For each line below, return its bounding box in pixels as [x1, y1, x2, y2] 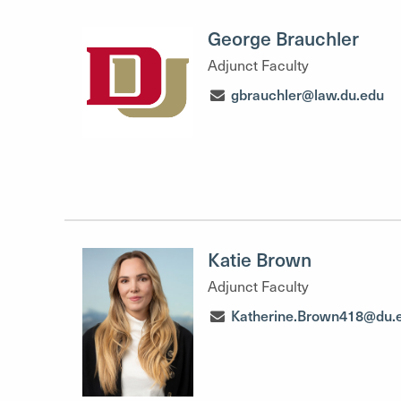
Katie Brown [208, 246, 311, 272]
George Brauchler [208, 25, 359, 51]
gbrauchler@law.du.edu [231, 84, 385, 104]
